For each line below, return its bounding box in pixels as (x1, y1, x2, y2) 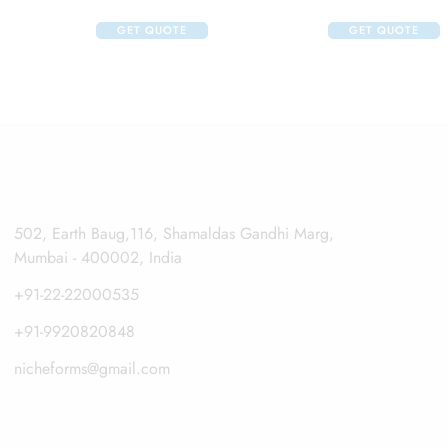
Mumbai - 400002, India (13, 245, 182, 269)
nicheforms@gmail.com (13, 356, 170, 380)
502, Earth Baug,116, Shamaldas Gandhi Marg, (13, 221, 334, 245)
